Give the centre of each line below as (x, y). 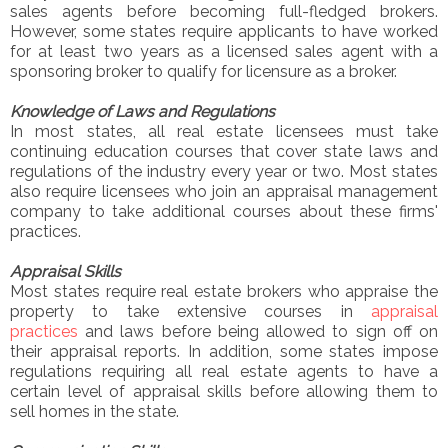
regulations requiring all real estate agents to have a (224, 371)
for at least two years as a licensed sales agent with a (224, 51)
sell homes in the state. (94, 411)
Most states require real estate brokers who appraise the (224, 291)
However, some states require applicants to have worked (224, 31)
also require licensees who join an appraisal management (224, 191)
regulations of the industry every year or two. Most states (224, 171)
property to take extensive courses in (190, 311)
